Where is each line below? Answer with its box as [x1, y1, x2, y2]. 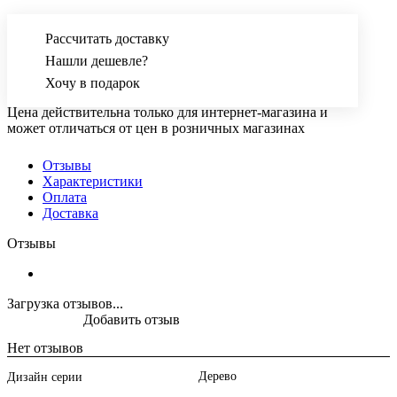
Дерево [198, 370, 237, 384]
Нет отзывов [7, 340, 83, 356]
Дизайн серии [7, 370, 82, 385]
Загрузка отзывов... [7, 296, 123, 312]
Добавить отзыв [83, 312, 180, 328]
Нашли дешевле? [45, 53, 148, 69]
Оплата [43, 190, 87, 206]
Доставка [43, 206, 98, 222]
